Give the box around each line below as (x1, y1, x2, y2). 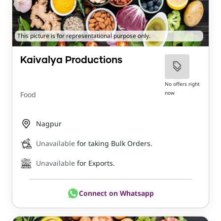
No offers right (164, 80, 200, 88)
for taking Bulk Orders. (77, 139, 152, 148)
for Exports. (77, 158, 115, 168)
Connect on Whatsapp (79, 188, 154, 198)
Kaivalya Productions (20, 55, 122, 66)
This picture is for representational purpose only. (17, 32, 150, 40)
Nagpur (36, 119, 62, 129)
